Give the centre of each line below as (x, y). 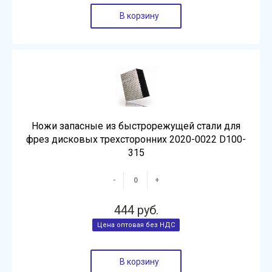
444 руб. (136, 210)
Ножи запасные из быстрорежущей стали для (136, 126)
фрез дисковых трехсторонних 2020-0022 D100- (136, 139)
